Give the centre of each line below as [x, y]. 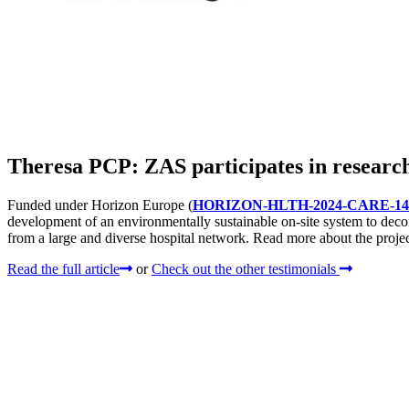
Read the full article [63, 268]
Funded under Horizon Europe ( [100, 204]
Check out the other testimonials [246, 268]
